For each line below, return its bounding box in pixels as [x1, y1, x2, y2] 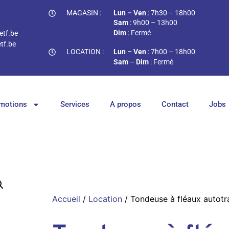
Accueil [52, 193, 80, 204]
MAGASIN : [66, 9, 102, 17]
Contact [162, 100, 189, 109]
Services [60, 100, 89, 109]
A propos [110, 100, 141, 109]
